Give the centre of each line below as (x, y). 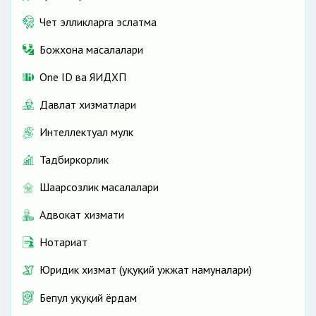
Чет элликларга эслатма (98, 22)
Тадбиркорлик (74, 160)
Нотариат (63, 242)
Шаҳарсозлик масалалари (99, 187)
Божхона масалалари (91, 49)
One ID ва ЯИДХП (83, 77)
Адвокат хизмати (82, 215)
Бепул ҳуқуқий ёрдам (88, 297)
